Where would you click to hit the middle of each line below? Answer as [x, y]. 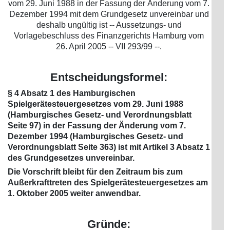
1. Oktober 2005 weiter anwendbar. [74, 193]
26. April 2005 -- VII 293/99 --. [109, 46]
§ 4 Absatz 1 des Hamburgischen [72, 93]
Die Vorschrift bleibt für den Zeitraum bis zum [95, 172]
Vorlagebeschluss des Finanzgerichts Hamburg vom [109, 36]
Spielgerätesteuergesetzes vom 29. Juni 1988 [95, 104]
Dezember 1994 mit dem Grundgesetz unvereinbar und [109, 14]
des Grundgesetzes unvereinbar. [71, 158]
